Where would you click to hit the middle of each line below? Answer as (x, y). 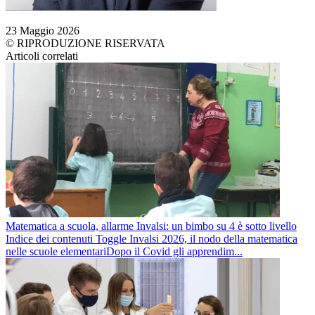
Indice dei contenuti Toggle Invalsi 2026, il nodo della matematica (152, 239)
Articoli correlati (42, 56)
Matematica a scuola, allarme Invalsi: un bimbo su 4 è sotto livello (151, 226)
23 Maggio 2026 (43, 31)
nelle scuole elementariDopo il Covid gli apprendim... (124, 252)
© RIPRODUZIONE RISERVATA (85, 44)
